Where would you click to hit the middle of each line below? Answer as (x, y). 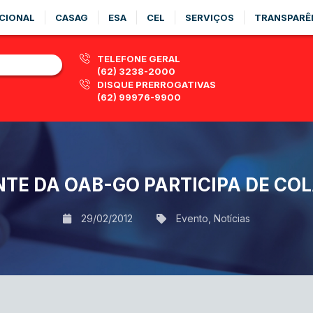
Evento (192, 218)
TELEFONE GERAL (139, 59)
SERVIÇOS (210, 17)
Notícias (232, 218)
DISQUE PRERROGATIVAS (156, 85)
